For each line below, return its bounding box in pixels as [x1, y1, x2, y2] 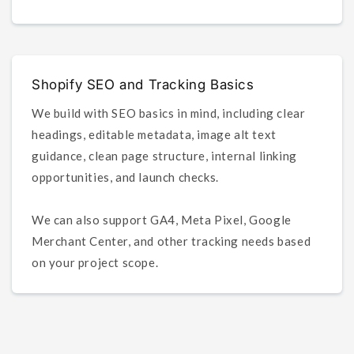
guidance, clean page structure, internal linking [32, 148, 297, 163]
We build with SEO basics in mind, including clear [32, 105, 306, 120]
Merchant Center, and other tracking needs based [32, 233, 311, 248]
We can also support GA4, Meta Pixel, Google [32, 212, 292, 227]
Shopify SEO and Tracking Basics [32, 76, 254, 92]
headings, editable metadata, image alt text [32, 126, 277, 141]
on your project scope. [32, 254, 159, 269]
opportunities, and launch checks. [32, 169, 219, 184]
